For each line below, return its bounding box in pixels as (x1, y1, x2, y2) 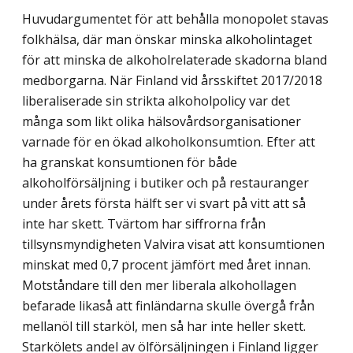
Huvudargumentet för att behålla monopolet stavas (22, 10, 329, 28)
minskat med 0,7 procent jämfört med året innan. (22, 256, 310, 274)
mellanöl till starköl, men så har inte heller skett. (22, 318, 306, 336)
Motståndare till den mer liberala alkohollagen (22, 277, 296, 295)
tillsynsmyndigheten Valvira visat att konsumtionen (22, 236, 325, 254)
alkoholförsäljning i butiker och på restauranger (22, 174, 309, 192)
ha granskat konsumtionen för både (22, 154, 237, 172)
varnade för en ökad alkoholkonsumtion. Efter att (22, 133, 315, 151)
